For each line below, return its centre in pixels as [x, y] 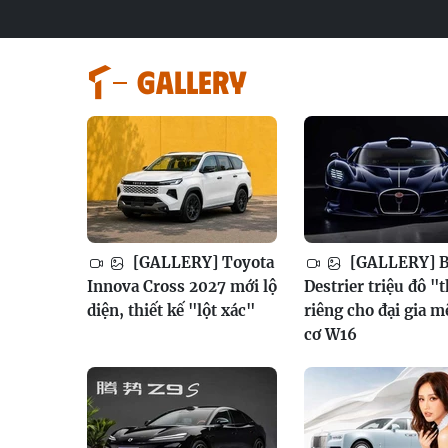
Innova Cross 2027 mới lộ [182, 286]
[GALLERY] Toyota [201, 262]
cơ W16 [330, 334]
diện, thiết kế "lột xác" [171, 310]
